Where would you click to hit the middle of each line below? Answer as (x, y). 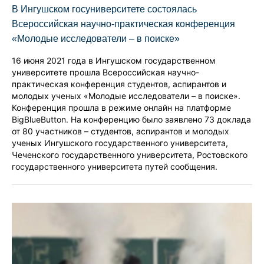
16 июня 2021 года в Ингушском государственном (114, 60)
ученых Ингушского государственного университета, (120, 143)
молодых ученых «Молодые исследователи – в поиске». (126, 95)
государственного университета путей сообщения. (115, 166)
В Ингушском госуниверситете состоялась (104, 9)
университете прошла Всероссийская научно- (105, 72)
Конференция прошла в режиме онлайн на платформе (121, 107)
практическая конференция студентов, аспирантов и (119, 84)
